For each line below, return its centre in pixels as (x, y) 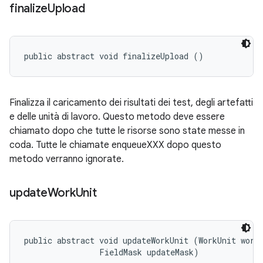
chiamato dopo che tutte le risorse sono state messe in (127, 131)
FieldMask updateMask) (112, 252)
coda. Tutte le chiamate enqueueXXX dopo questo (115, 145)
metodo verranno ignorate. (67, 159)
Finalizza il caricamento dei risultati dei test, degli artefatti (131, 103)
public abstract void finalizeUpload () (114, 56)
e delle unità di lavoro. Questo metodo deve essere (117, 117)
